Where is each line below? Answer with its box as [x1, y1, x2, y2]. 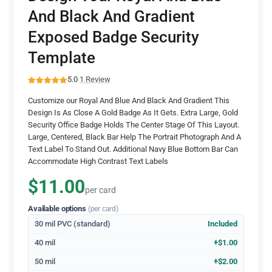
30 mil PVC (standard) [35, 219, 111, 229]
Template [28, 49, 95, 67]
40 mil [35, 237, 56, 247]
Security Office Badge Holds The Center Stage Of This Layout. [28, 120, 239, 130]
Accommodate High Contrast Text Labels [28, 157, 168, 166]
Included [207, 219, 237, 229]
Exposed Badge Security [28, 28, 199, 46]
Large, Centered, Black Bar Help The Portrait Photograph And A [28, 132, 241, 142]
